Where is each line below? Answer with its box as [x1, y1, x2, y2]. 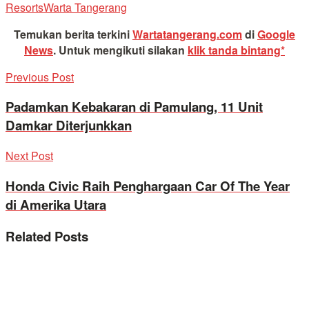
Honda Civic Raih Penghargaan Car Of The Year [6, 176, 290, 195]
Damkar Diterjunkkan [6, 116, 132, 135]
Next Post [6, 148, 53, 164]
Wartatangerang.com [132, 26, 242, 42]
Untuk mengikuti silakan [59, 41, 188, 58]
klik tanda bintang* [188, 41, 285, 58]
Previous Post [6, 68, 74, 85]
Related [6, 226, 51, 246]
